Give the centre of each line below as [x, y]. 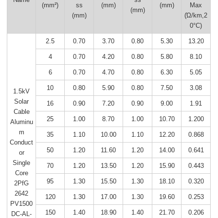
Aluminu [21, 122]
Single [22, 163]
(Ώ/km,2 [196, 15]
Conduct [22, 142]
